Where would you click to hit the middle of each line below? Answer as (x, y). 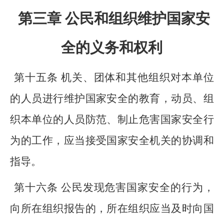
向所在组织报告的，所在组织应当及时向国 (112, 208)
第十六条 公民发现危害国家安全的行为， (114, 187)
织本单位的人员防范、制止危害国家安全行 (112, 119)
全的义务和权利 (112, 47)
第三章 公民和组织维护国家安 (114, 18)
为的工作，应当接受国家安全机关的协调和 (112, 140)
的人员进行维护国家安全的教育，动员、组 (112, 98)
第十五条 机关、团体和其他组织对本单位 (114, 77)
